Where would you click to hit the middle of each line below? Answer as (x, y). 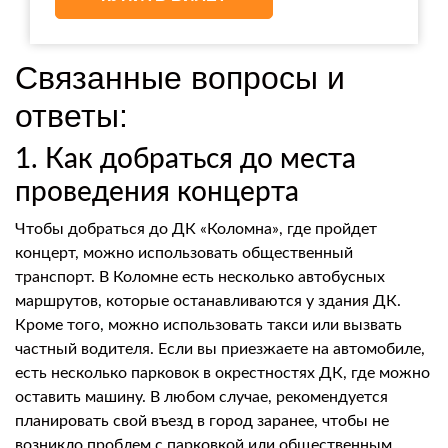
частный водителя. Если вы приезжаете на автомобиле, (220, 349)
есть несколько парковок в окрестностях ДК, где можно (222, 373)
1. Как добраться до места (185, 159)
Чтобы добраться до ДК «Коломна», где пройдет (196, 229)
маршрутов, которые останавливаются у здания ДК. (208, 301)
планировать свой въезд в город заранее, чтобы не (202, 421)
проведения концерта (157, 192)
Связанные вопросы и (180, 78)
